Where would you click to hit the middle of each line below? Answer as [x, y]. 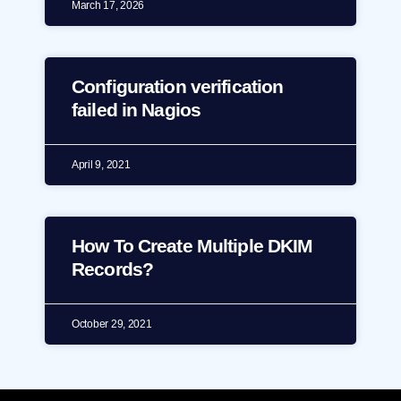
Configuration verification [178, 87]
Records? [113, 269]
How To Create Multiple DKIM [192, 246]
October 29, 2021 [112, 324]
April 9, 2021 [101, 165]
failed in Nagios [137, 110]
